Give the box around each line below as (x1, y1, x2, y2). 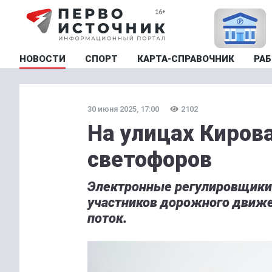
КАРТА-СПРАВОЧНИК (137, 53, 234, 64)
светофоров (87, 147, 212, 172)
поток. (87, 211, 127, 226)
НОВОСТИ (19, 53, 66, 64)
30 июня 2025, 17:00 (87, 104, 159, 114)
